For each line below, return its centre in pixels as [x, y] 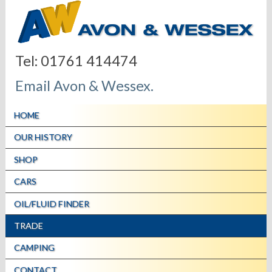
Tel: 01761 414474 [76, 61]
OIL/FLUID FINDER [52, 203]
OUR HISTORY [43, 137]
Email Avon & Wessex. [85, 85]
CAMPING [35, 248]
